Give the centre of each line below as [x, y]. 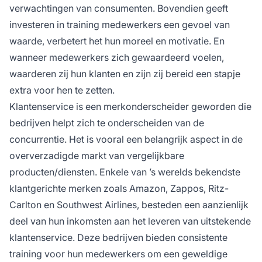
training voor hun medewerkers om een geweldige [118, 254]
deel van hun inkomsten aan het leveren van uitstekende [130, 221]
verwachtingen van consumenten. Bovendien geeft [119, 8]
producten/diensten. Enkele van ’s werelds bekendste [125, 172]
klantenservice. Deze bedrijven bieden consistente [118, 237]
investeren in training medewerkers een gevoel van [120, 24]
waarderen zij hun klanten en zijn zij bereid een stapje [125, 73]
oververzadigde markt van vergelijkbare [97, 155]
